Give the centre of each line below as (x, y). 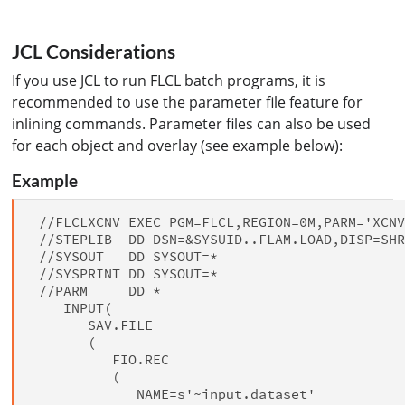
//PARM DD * (96, 290)
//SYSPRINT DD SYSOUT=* (125, 273)
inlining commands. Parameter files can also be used (192, 124)
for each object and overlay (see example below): (178, 146)
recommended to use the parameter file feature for (188, 103)
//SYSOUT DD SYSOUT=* (125, 256)
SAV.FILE (92, 325)
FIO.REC (100, 359)
